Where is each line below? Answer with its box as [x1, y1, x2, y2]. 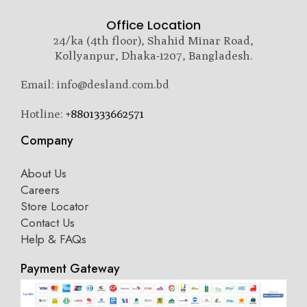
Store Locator [21, 197, 88, 214]
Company [21, 131, 73, 149]
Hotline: [21, 106, 66, 121]
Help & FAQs [21, 230, 86, 247]
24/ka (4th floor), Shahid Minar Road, [53, 34, 254, 48]
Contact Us [21, 214, 75, 231]
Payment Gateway [21, 259, 120, 278]
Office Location [106, 16, 201, 34]
